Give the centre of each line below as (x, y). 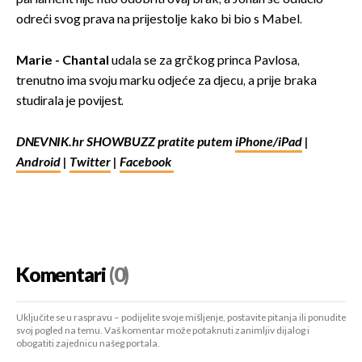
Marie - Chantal (64, 61)
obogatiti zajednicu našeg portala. (88, 343)
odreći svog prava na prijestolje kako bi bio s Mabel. (159, 19)
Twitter (90, 162)
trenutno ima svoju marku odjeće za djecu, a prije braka (166, 81)
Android (38, 162)
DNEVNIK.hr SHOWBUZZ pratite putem (126, 142)
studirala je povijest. (70, 101)
